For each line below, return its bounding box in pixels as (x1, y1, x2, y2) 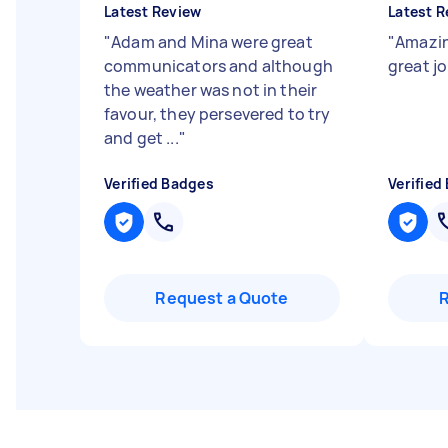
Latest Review (104, 2, 202, 21)
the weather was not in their (104, 79, 318, 101)
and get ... (104, 127, 179, 149)
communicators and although (104, 55, 333, 77)
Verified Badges (104, 174, 214, 193)
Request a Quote (155, 287, 289, 309)
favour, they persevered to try (104, 103, 331, 125)
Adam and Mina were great (111, 31, 313, 53)
